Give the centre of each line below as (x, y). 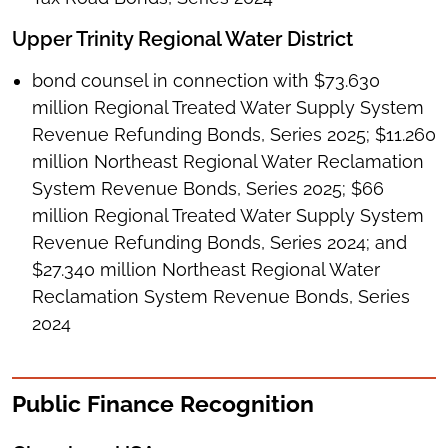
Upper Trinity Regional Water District (182, 39)
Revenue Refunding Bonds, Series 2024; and (219, 243)
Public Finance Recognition (163, 404)
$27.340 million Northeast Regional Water (206, 270)
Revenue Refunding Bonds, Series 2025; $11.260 (234, 135)
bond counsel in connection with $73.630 (206, 81)
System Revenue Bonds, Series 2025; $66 (208, 189)
